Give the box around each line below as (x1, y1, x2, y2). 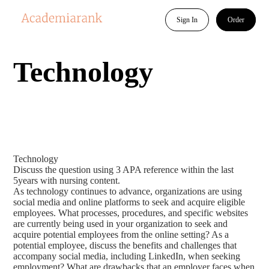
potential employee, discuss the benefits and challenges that (13, 240, 237, 250)
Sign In (176, 15, 198, 24)
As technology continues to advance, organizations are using (13, 186, 243, 196)
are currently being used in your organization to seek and (13, 219, 228, 229)
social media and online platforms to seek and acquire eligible (13, 197, 246, 207)
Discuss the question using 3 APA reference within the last (13, 165, 234, 175)
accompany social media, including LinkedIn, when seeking (13, 251, 241, 261)
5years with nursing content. (13, 175, 121, 186)
